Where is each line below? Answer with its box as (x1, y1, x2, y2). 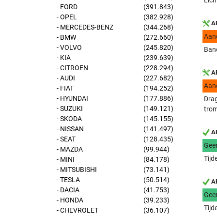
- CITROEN (57, 64, 88, 72)
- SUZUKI (57, 105, 83, 112)
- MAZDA (57, 145, 83, 153)
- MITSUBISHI (57, 166, 97, 173)
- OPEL (57, 13, 77, 21)
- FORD (57, 3, 77, 11)
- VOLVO (57, 44, 82, 51)
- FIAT (57, 84, 74, 92)
